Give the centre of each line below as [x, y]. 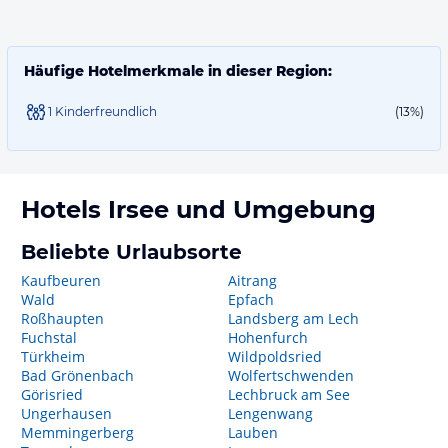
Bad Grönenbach [77, 375]
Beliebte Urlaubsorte [131, 252]
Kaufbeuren [61, 280]
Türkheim [53, 356]
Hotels [64, 209]
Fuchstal [49, 337]
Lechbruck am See [288, 394]
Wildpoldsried [274, 356]
